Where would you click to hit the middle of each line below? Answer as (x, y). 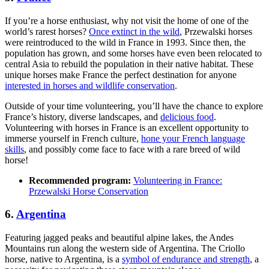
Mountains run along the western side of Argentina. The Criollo (125, 249)
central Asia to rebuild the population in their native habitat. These (129, 64)
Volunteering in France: (178, 180)
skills (14, 149)
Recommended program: (80, 180)
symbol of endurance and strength (186, 259)
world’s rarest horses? (47, 31)
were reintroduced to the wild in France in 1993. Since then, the (125, 42)
